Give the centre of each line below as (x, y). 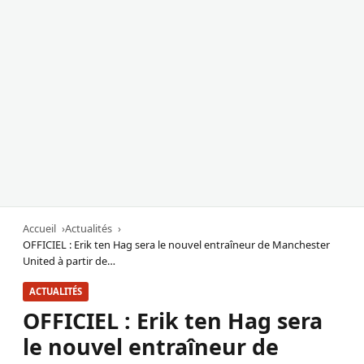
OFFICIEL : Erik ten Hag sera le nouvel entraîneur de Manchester (176, 245)
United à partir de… (69, 261)
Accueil (39, 229)
